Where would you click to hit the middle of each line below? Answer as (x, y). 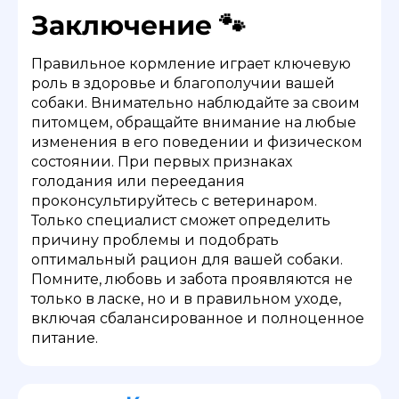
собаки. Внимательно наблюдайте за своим (195, 102)
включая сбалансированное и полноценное (198, 318)
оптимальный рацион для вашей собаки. (187, 259)
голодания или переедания (138, 181)
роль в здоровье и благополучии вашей (183, 83)
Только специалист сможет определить (181, 220)
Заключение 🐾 (138, 25)
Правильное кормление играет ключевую (191, 63)
